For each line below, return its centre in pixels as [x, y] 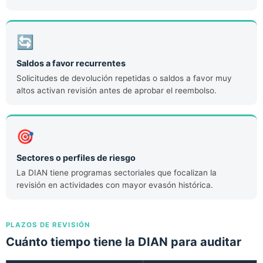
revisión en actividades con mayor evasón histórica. [114, 185]
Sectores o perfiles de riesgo [76, 157]
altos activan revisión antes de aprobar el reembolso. [116, 90]
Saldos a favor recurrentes [71, 63]
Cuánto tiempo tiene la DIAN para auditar [124, 242]
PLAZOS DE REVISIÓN [48, 225]
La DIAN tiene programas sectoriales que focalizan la [116, 172]
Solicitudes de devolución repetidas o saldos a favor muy [124, 78]
